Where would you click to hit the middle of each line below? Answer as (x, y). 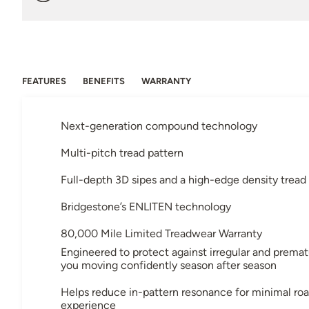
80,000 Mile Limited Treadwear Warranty (161, 233)
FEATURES (44, 81)
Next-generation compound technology (159, 126)
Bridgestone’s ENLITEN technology (146, 206)
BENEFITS (104, 81)
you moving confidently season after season (169, 265)
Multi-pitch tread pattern (122, 152)
